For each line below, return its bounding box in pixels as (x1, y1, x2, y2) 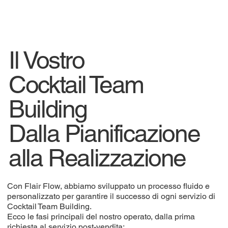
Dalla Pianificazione (9, 119, 200, 148)
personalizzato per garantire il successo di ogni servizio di (7, 191, 216, 202)
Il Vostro (9, 46, 84, 75)
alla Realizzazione (9, 144, 186, 173)
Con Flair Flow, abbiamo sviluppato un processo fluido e (7, 181, 210, 191)
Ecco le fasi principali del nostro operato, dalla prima (7, 212, 195, 222)
